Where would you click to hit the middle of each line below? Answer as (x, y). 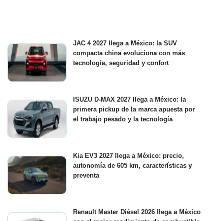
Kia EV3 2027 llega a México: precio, (129, 156)
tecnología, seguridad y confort (121, 63)
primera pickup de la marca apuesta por (134, 110)
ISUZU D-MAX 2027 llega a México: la (129, 100)
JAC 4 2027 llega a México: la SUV (125, 43)
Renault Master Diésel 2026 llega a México (137, 212)
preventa (86, 176)
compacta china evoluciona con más (129, 53)
